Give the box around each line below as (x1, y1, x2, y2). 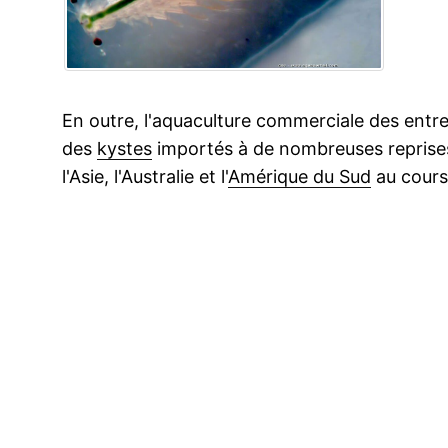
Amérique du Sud (228, 166, 371, 187)
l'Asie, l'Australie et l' (62, 166, 228, 187)
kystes (97, 138, 152, 159)
